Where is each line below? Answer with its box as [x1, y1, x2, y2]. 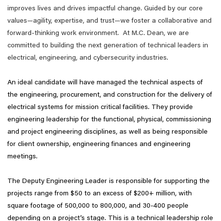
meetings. [7, 153, 37, 160]
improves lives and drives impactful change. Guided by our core [7, 5, 203, 12]
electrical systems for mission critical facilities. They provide [7, 104, 193, 111]
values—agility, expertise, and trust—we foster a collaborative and [7, 18, 212, 25]
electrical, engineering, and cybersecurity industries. [7, 55, 170, 62]
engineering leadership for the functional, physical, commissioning [7, 116, 211, 123]
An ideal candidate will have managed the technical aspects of [7, 79, 203, 86]
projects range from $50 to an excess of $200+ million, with [7, 190, 192, 197]
